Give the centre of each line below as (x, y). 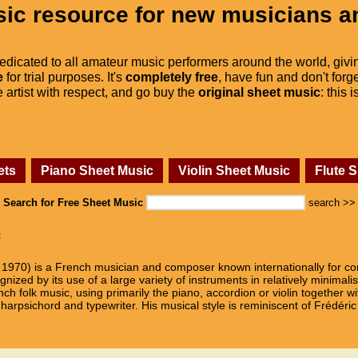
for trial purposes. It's (64, 77)
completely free (172, 77)
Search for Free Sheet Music (73, 203)
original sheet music (259, 92)
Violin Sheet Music (234, 170)
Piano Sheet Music (97, 170)
